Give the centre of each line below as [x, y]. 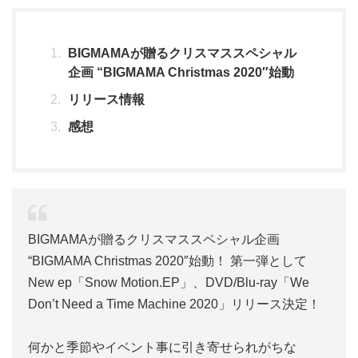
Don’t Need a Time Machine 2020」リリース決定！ [174, 304]
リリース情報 [106, 99]
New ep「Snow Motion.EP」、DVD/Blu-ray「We [169, 282]
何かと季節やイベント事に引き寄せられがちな [162, 347]
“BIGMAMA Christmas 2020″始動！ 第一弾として [167, 261]
